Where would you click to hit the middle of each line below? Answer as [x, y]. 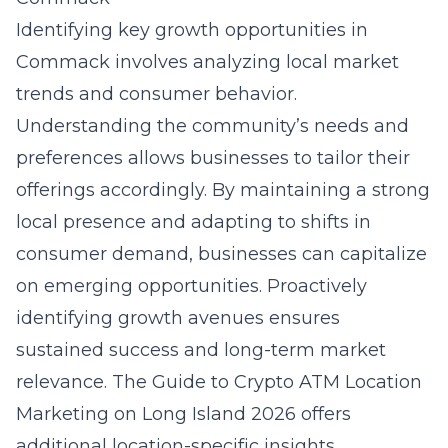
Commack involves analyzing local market [207, 62]
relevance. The [84, 382]
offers [323, 414]
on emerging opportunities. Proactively [191, 286]
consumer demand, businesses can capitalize [221, 254]
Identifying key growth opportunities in [192, 30]
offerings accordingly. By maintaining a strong [223, 190]
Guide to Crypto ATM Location [287, 382]
